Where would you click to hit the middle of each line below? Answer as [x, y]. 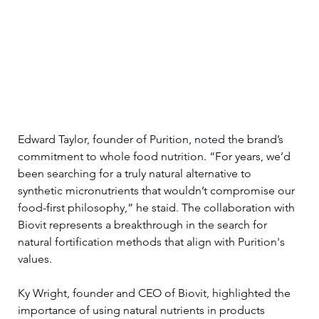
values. [35, 258]
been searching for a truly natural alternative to [136, 173]
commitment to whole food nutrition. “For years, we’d [156, 156]
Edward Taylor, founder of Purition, [105, 139]
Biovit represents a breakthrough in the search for [144, 224]
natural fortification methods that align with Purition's [153, 241]
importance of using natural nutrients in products [143, 310]
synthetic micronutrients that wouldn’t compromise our [158, 190]
